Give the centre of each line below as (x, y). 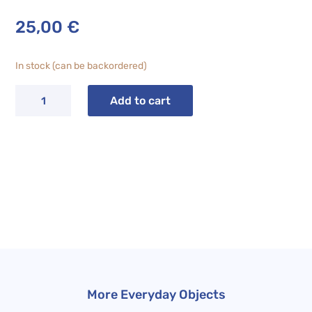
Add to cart (140, 101)
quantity (36, 162)
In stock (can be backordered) (81, 65)
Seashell (35, 110)
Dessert (34, 127)
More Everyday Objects (156, 295)
